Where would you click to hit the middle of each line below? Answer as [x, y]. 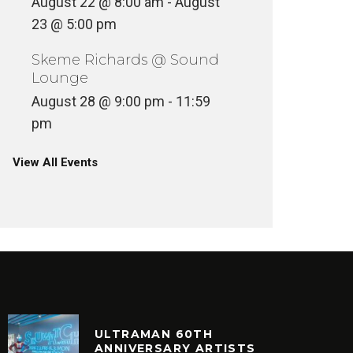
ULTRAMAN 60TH [154, 334]
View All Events [55, 162]
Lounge [60, 78]
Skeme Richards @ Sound [125, 60]
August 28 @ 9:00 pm [98, 101]
